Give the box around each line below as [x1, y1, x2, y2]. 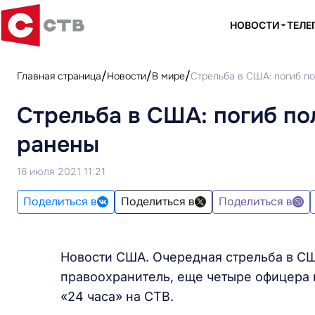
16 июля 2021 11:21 [17, 165, 105, 177]
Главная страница [17, 70, 101, 82]
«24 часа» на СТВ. [60, 289, 174, 304]
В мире [152, 70, 185, 82]
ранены [17, 130, 99, 159]
